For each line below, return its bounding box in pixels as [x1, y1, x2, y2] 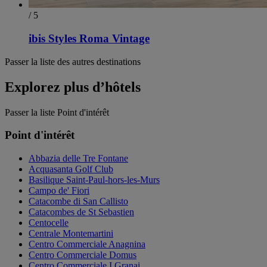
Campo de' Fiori [29, 185, 89, 196]
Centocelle [29, 218, 69, 228]
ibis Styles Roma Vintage [29, 32, 150, 45]
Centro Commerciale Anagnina [29, 239, 145, 250]
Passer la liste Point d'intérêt [5, 107, 109, 117]
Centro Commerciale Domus [29, 250, 136, 260]
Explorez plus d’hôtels [5, 79, 141, 95]
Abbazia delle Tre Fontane [29, 153, 128, 164]
